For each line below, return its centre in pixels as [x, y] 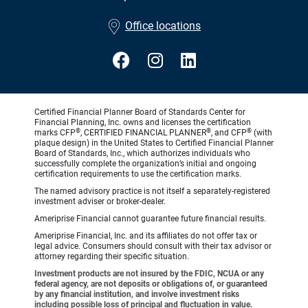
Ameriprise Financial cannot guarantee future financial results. [150, 219]
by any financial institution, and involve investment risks [137, 295]
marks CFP [55, 133]
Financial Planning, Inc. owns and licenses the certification [143, 123]
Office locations [163, 26]
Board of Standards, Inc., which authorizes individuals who [142, 154]
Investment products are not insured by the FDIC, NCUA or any [149, 274]
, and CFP [229, 133]
